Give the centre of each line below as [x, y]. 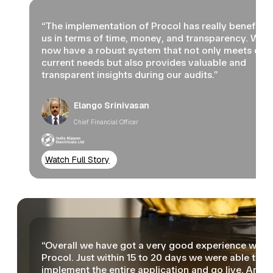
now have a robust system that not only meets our [155, 50]
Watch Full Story [77, 159]
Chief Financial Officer [106, 122]
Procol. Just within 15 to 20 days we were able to [151, 257]
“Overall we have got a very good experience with [155, 245]
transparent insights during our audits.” [129, 74]
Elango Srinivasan [112, 105]
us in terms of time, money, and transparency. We [154, 38]
